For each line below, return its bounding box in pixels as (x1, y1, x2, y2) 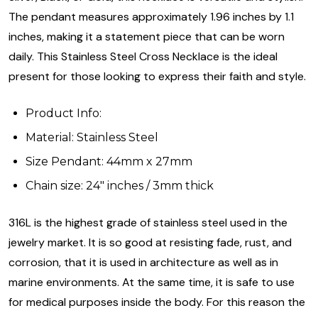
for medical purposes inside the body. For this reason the (9, 295, 305, 310)
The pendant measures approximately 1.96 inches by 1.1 (9, 9, 294, 25)
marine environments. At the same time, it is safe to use (9, 275, 295, 290)
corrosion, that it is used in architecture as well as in (9, 255, 278, 270)
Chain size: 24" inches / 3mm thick (26, 179, 214, 193)
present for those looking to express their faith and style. (9, 69, 306, 84)
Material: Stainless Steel (26, 131, 161, 145)
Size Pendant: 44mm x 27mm (26, 155, 192, 169)
